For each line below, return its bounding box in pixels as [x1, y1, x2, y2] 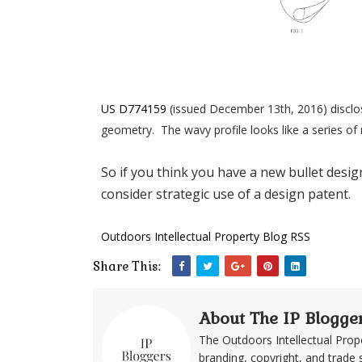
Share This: [92, 258, 161, 274]
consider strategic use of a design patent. [100, 184, 354, 203]
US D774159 [100, 100, 166, 116]
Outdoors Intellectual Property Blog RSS [100, 228, 310, 244]
